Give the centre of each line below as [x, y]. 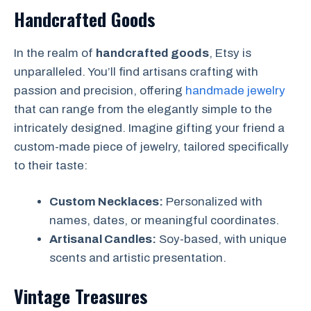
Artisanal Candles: [103, 239]
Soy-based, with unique [221, 239]
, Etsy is [230, 53]
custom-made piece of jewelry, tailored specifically [151, 146]
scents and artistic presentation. [138, 258]
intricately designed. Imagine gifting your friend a [149, 128]
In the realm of [55, 53]
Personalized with [213, 202]
